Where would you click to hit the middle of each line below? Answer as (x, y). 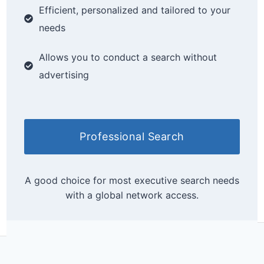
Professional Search (132, 136)
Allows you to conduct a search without (128, 57)
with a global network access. (132, 195)
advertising (64, 75)
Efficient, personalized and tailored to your (134, 10)
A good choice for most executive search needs (132, 180)
